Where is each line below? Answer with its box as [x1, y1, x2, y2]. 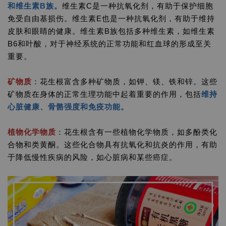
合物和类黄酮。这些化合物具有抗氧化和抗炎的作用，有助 [8, 140, 217, 149]
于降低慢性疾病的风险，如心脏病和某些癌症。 [8, 153, 177, 161]
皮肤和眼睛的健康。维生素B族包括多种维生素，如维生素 [8, 27, 215, 35]
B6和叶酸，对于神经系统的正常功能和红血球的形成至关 [8, 39, 211, 48]
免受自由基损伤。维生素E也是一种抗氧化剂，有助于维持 [8, 14, 215, 23]
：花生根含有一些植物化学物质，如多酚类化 [56, 128, 217, 136]
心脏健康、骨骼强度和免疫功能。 [8, 102, 129, 111]
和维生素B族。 [8, 2, 62, 10]
